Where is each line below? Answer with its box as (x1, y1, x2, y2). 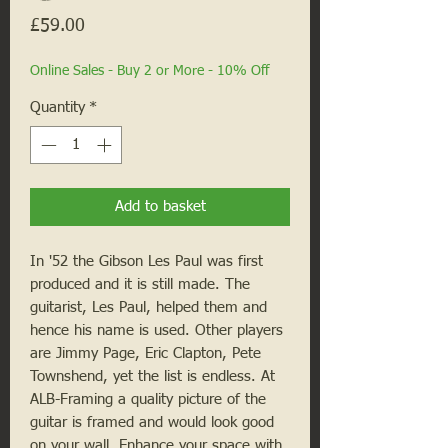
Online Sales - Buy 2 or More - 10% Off (30, 63, 269, 78)
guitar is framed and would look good (30, 415, 274, 431)
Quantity (30, 99, 85, 115)
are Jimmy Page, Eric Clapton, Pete (30, 346, 261, 362)
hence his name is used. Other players (30, 323, 283, 339)
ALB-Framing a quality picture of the (30, 392, 266, 408)
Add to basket (114, 199, 206, 215)
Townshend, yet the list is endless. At (30, 369, 275, 385)
